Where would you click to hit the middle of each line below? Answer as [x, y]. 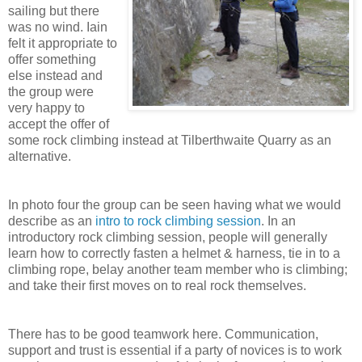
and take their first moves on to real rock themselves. [157, 286]
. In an [278, 221]
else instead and [55, 76]
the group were [51, 92]
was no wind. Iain [58, 27]
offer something [52, 60]
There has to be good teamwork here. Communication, [163, 335]
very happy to [46, 108]
